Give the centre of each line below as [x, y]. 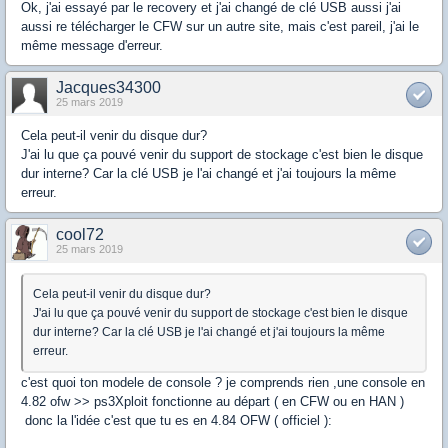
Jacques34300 [108, 87]
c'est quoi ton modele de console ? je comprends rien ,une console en [223, 382]
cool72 [80, 234]
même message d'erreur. [92, 45]
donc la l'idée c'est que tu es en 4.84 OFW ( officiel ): [176, 420]
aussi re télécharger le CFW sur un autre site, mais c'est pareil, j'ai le [220, 26]
